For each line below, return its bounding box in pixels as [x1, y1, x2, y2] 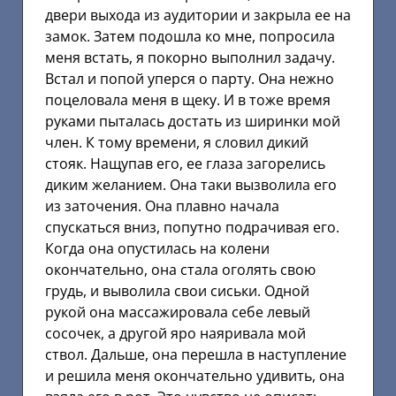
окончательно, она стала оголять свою [45, 259, 316, 279]
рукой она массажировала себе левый [45, 301, 310, 322]
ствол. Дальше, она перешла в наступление [45, 344, 346, 364]
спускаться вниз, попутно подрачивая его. [45, 217, 339, 237]
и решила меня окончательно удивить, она [45, 365, 345, 385]
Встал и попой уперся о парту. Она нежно [45, 68, 334, 88]
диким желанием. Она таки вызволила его [45, 174, 337, 194]
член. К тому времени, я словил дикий [45, 132, 308, 152]
